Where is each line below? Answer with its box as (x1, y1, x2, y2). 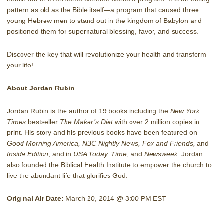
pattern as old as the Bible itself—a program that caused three (7, 5, 199, 14)
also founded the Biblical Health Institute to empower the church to (7, 160, 212, 169)
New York (170, 107, 199, 115)
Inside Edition (7, 150, 48, 158)
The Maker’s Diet (60, 117, 113, 126)
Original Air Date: (7, 194, 66, 202)
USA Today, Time (73, 150, 127, 158)
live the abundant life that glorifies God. (7, 171, 128, 179)
